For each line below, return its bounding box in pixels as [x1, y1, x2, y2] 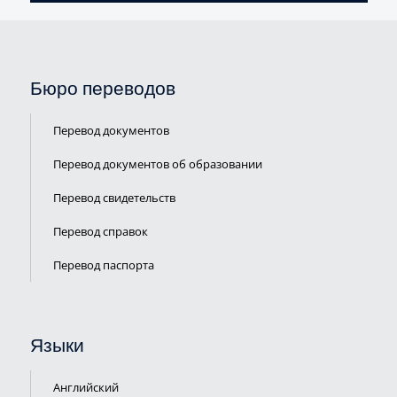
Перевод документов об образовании [52, 156, 262, 172]
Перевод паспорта [52, 257, 154, 273]
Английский [52, 379, 119, 395]
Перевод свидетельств [52, 190, 175, 206]
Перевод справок [52, 223, 148, 239]
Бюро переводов [29, 77, 175, 101]
